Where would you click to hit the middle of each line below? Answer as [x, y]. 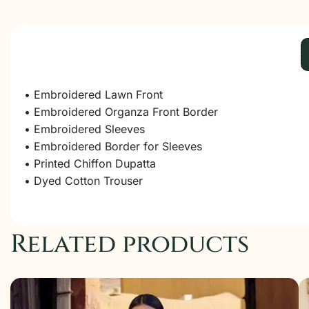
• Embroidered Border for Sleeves [113, 146]
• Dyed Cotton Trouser [83, 181]
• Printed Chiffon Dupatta [90, 163]
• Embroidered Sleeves [84, 129]
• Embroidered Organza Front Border [121, 112]
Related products [130, 244]
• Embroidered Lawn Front [93, 94]
